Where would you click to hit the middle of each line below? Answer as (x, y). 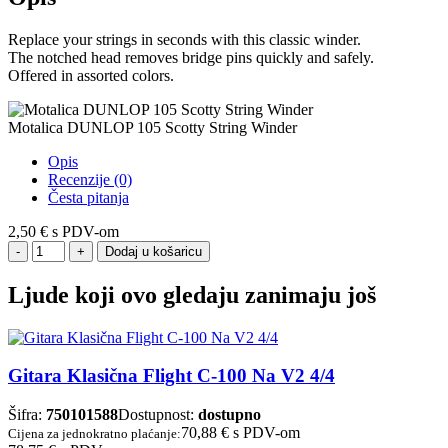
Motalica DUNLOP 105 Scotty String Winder (152, 127)
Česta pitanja (88, 197)
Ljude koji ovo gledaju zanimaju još (192, 294)
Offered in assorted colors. (91, 75)
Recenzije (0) (90, 179)
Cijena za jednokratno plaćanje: (94, 433)
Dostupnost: (158, 414)
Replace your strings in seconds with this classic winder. (184, 39)
